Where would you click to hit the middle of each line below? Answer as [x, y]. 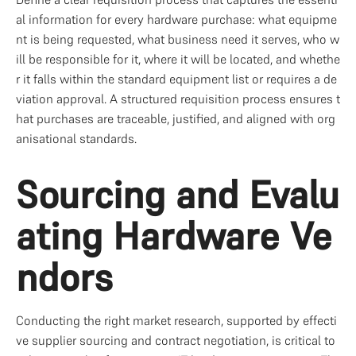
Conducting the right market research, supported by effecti [176, 320]
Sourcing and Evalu [178, 195]
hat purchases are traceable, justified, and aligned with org [176, 118]
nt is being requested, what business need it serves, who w [178, 39]
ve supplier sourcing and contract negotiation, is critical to [176, 340]
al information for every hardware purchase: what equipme [176, 19]
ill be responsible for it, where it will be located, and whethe [178, 59]
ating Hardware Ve [174, 236]
